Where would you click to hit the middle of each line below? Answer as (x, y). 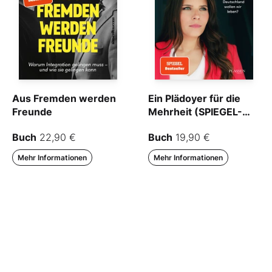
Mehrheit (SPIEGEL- (195, 112)
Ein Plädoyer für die (194, 99)
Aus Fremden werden (64, 99)
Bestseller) (175, 125)
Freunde (32, 112)
